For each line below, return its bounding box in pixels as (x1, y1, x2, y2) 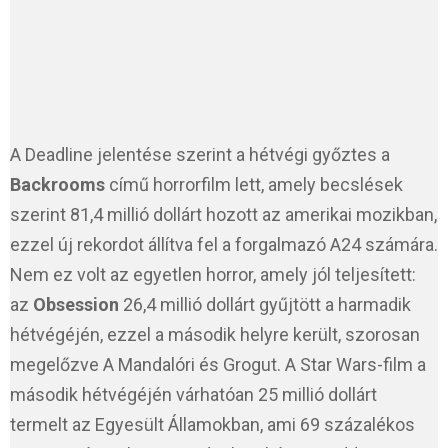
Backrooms (10, 174, 105, 196)
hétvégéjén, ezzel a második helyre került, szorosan (10, 324, 420, 346)
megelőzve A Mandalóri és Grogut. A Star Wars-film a (10, 354, 426, 376)
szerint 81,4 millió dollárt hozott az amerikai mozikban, (10, 204, 437, 226)
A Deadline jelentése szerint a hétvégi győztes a (10, 144, 390, 166)
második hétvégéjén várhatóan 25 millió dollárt (10, 384, 377, 406)
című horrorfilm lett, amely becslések (105, 174, 403, 196)
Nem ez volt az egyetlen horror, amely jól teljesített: (10, 264, 416, 286)
